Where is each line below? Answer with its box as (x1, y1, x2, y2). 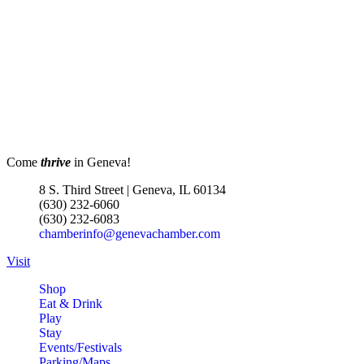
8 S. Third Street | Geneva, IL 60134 (39, 182, 226, 197)
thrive (41, 154, 71, 169)
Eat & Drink (39, 296, 102, 310)
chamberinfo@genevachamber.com (39, 226, 220, 240)
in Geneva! (71, 154, 131, 169)
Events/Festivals (39, 340, 122, 354)
